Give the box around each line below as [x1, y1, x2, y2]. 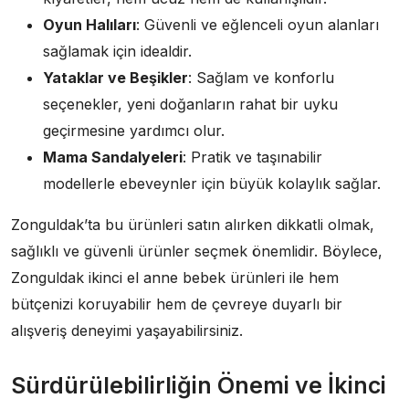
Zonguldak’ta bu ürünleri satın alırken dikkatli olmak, [11, 215, 374, 234]
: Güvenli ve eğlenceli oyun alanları [136, 15, 379, 34]
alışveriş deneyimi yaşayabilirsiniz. [11, 320, 243, 340]
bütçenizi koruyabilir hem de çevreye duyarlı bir [11, 294, 342, 313]
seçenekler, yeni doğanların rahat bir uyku [43, 94, 338, 113]
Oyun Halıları [43, 15, 136, 34]
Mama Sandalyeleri [43, 147, 183, 166]
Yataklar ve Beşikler [43, 68, 188, 87]
